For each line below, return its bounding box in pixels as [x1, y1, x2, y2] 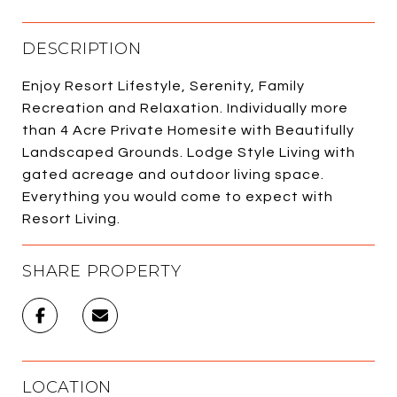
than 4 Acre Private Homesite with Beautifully [22, 122, 354, 137]
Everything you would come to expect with [22, 189, 333, 204]
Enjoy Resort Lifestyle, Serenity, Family [22, 78, 305, 93]
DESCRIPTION [22, 38, 142, 58]
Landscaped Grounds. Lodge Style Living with [22, 144, 355, 160]
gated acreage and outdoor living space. [22, 167, 324, 182]
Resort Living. [22, 211, 121, 226]
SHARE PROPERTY [22, 261, 182, 281]
